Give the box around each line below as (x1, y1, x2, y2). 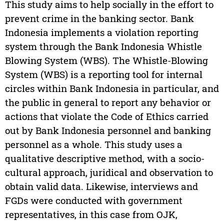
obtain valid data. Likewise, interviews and (4, 180, 198, 193)
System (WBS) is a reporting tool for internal (4, 68, 202, 81)
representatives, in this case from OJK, (4, 208, 177, 221)
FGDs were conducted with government (4, 194, 182, 207)
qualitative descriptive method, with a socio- (4, 152, 204, 165)
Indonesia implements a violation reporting (4, 26, 198, 39)
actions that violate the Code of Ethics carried (4, 110, 208, 123)
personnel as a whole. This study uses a (4, 138, 182, 151)
